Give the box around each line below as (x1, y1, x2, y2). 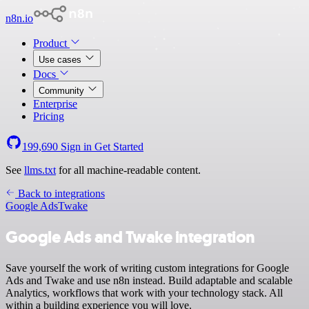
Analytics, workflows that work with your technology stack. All (6, 286, 283, 299)
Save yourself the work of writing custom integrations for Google (6, 261, 289, 274)
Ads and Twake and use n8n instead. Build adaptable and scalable (6, 274, 292, 286)
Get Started (94, 141, 143, 152)
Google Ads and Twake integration (6, 226, 255, 248)
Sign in (58, 141, 94, 152)
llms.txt (24, 164, 56, 176)
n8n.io (6, 12, 33, 24)
